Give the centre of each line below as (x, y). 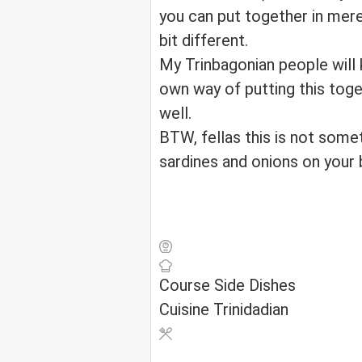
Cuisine (186, 310)
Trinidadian (251, 310)
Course (187, 286)
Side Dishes (255, 286)
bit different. (204, 41)
